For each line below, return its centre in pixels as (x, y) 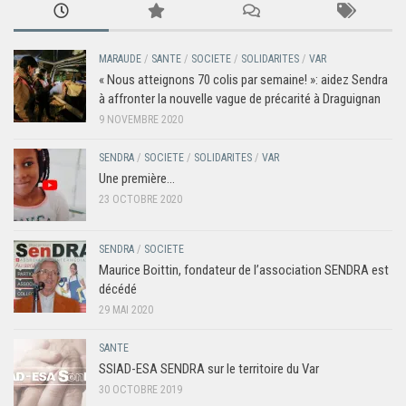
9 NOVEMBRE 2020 (141, 120)
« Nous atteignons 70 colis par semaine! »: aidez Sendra (243, 80)
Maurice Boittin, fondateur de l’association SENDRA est (244, 271)
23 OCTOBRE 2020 (140, 200)
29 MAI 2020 (126, 310)
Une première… (137, 179)
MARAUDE (120, 59)
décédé (118, 290)
